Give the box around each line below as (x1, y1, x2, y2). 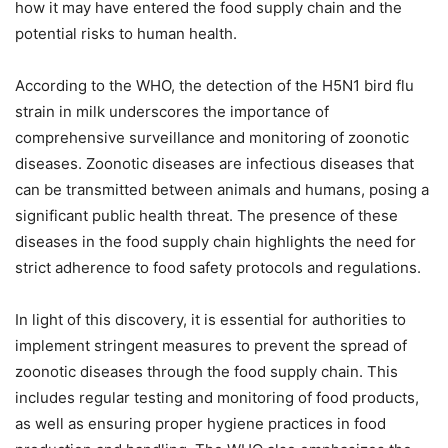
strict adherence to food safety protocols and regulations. (15, 258, 421, 277)
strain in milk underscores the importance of (15, 102, 329, 121)
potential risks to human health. (15, 24, 237, 43)
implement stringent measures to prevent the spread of (15, 336, 407, 355)
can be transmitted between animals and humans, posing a (15, 180, 429, 199)
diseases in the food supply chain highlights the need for (15, 232, 416, 251)
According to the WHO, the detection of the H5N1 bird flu (15, 76, 414, 95)
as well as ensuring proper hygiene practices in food (15, 414, 386, 433)
